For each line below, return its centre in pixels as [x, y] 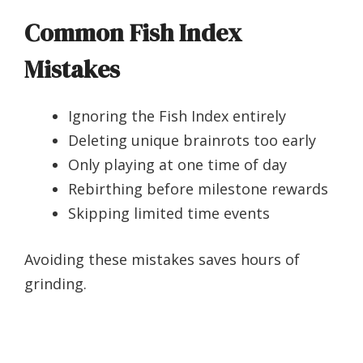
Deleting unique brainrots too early [192, 141]
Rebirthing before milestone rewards [198, 189]
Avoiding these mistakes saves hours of [162, 260]
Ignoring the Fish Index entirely [177, 116]
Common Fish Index [133, 33]
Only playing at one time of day [177, 165]
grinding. [56, 284]
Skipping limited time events [169, 214]
